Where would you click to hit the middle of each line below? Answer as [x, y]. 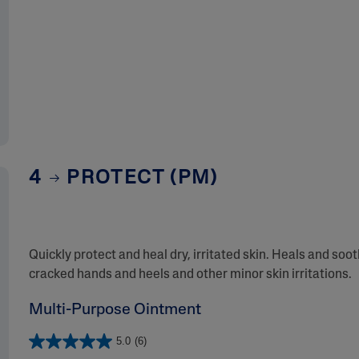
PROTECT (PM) [139, 179]
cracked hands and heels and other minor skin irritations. [190, 275]
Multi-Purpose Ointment [115, 310]
